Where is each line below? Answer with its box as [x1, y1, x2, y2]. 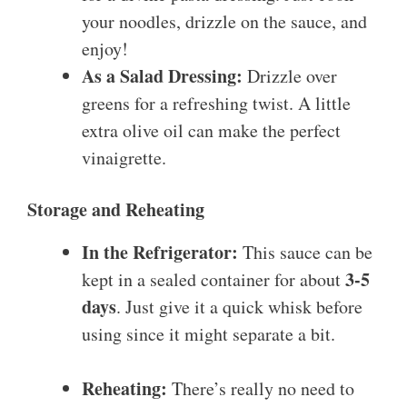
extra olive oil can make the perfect [82, 118, 341, 144]
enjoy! [82, 36, 128, 62]
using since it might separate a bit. [82, 322, 335, 347]
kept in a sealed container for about [82, 267, 345, 293]
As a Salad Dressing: [82, 63, 243, 90]
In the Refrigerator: [82, 239, 238, 266]
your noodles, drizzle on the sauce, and [82, 9, 367, 35]
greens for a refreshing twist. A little [82, 91, 351, 116]
